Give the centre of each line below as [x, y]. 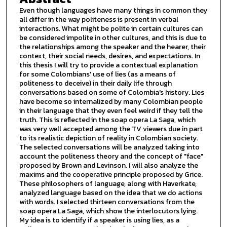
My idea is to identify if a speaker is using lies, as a [99, 220]
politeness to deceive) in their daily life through [95, 84]
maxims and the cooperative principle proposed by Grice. [111, 175]
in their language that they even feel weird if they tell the [111, 111]
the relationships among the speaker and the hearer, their [112, 47]
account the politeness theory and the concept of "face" [111, 157]
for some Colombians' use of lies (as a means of [97, 74]
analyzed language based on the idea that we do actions [110, 193]
